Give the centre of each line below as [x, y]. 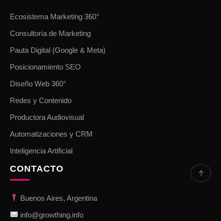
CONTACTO [37, 168]
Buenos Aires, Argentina [58, 198]
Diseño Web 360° [38, 83]
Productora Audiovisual [47, 117]
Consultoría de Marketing [50, 33]
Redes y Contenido [41, 100]
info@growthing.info [52, 215]
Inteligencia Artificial [41, 150]
